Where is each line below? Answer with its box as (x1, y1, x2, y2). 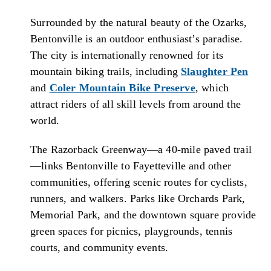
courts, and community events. (30, 241, 169, 254)
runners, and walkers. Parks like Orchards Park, (30, 192, 246, 205)
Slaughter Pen (181, 65, 249, 77)
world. (30, 114, 60, 126)
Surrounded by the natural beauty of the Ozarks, (30, 16, 247, 28)
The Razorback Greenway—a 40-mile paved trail (30, 143, 252, 156)
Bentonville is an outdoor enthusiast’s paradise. (30, 32, 243, 45)
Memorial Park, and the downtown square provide (30, 209, 256, 221)
